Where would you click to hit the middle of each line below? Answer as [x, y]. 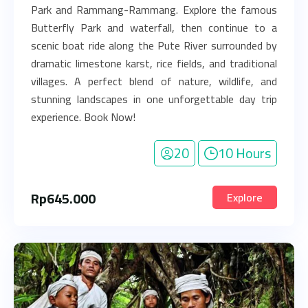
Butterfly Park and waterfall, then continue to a [154, 27]
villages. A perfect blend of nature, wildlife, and [154, 81]
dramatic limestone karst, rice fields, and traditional [154, 63]
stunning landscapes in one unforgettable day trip [154, 99]
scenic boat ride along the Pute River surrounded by [154, 45]
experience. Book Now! [83, 117]
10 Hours [244, 153]
